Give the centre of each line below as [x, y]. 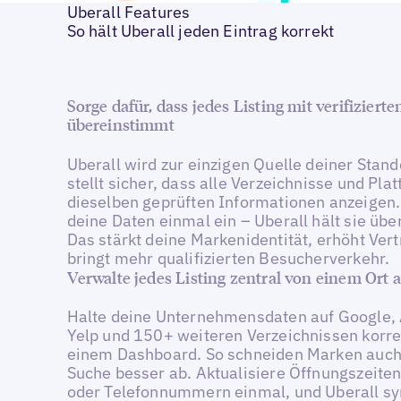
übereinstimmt [120, 124]
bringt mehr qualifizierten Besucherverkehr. [228, 258]
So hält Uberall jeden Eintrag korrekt [200, 30]
